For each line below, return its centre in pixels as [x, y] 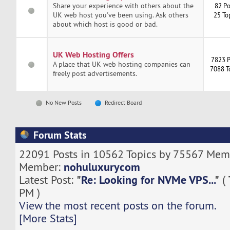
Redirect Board [123, 102]
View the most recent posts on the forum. [118, 205]
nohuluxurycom [102, 167]
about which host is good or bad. [105, 24]
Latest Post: [47, 180]
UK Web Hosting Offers [93, 54]
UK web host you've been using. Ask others [120, 15]
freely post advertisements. [95, 73]
